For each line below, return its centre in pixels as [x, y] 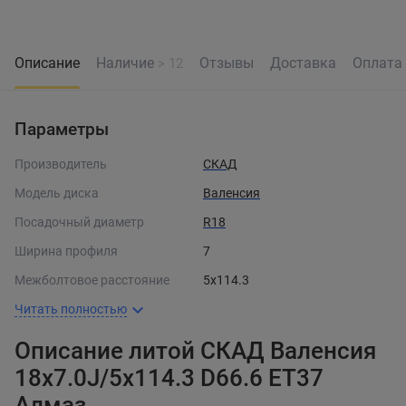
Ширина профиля [66, 251]
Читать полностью [71, 309]
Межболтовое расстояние [92, 280]
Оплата [377, 63]
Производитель [61, 164]
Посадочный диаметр [79, 222]
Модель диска [57, 193]
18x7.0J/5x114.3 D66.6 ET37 [169, 378]
